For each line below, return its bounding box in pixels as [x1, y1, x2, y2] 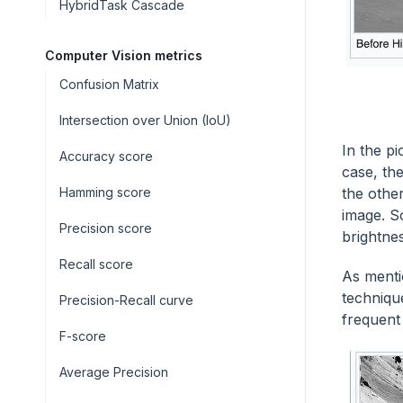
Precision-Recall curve [59, 292, 193, 308]
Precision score [59, 220, 152, 236]
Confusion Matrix [59, 76, 159, 92]
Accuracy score [59, 148, 153, 164]
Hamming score [59, 184, 151, 200]
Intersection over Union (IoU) [59, 112, 231, 128]
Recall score [59, 256, 133, 272]
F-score [59, 328, 106, 344]
